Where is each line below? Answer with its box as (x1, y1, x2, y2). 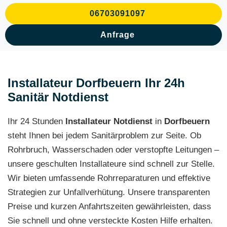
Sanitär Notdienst (8, 90, 108, 104)
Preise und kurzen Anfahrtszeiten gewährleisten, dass (8, 202, 211, 211)
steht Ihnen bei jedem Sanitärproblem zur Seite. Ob (8, 131, 201, 140)
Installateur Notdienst (65, 117, 153, 126)
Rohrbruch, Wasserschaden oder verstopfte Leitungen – (8, 145, 219, 155)
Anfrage (100, 30, 135, 39)
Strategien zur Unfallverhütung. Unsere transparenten (8, 187, 210, 197)
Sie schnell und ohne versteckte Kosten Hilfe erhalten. (8, 216, 213, 225)
